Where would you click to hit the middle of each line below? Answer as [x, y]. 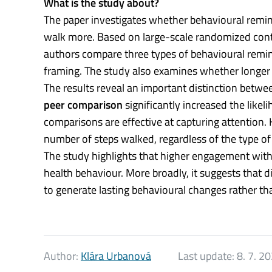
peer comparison [83, 105]
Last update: [207, 256]
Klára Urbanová [116, 256]
